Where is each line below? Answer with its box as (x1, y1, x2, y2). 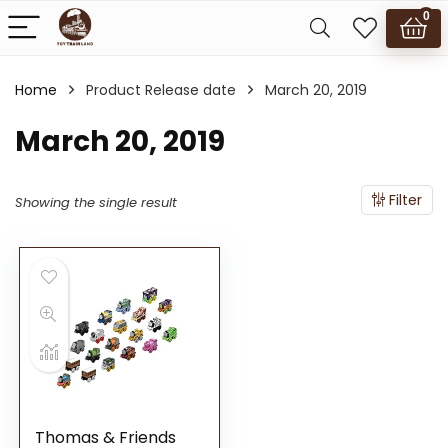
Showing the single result (15, 193, 177, 212)
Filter (385, 190, 422, 210)
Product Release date (86, 80, 236, 100)
